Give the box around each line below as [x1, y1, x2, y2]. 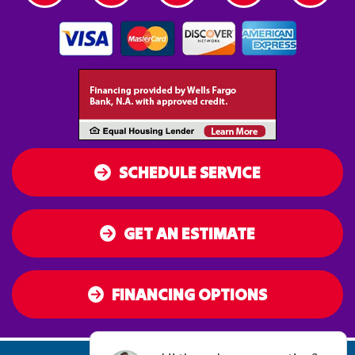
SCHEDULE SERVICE [118, 162, 261, 184]
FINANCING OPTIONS [112, 284, 268, 306]
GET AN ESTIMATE [124, 223, 256, 245]
